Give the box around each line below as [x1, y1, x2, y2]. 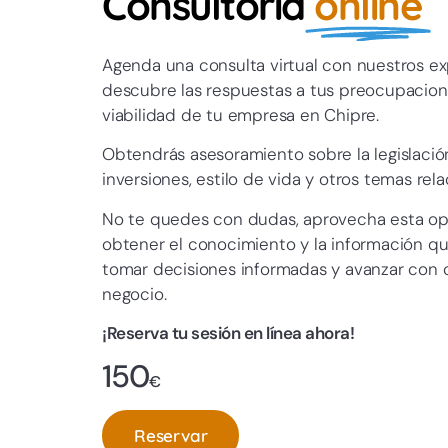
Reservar [134, 424, 208, 446]
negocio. [102, 282, 167, 305]
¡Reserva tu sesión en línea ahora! [102, 322, 354, 345]
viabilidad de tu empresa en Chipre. [102, 103, 380, 126]
